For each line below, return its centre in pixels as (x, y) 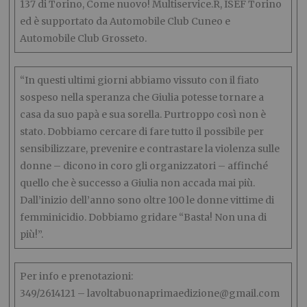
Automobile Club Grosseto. (84, 38)
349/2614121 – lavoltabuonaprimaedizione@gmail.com (150, 293)
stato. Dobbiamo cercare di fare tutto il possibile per (142, 132)
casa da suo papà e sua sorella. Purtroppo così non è (143, 114)
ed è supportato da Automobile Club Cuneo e (125, 21)
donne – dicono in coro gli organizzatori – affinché (144, 166)
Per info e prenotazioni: (77, 276)
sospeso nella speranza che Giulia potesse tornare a (142, 97)
